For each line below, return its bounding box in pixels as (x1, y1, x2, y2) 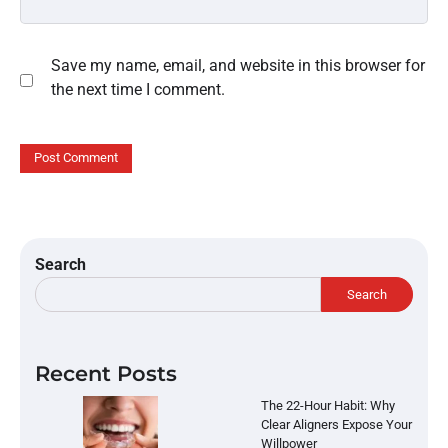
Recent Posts (35, 361, 177, 387)
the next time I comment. (51, 79, 225, 99)
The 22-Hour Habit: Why (260, 398, 395, 414)
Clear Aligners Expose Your (260, 417, 412, 433)
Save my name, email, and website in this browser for (51, 55, 425, 75)
